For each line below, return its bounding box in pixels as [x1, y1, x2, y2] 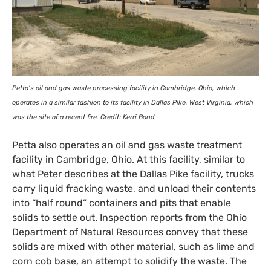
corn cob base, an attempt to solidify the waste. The [12, 255, 247, 267]
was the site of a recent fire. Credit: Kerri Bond [12, 113, 155, 121]
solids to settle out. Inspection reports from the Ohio [12, 211, 247, 223]
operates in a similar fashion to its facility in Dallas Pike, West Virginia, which [12, 98, 253, 106]
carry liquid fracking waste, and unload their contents [12, 182, 256, 194]
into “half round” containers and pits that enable [12, 197, 231, 209]
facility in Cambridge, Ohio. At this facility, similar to [12, 153, 245, 165]
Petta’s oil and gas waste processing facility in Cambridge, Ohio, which [12, 83, 235, 92]
